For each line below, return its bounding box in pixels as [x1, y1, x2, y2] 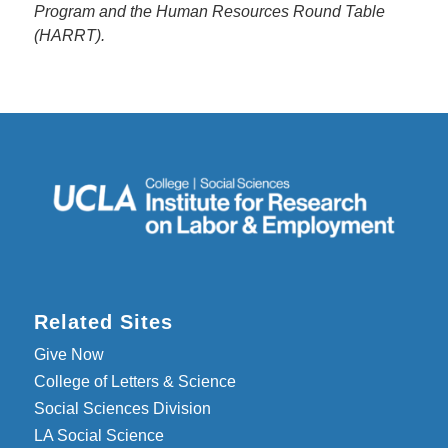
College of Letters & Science [33, 372, 236, 390]
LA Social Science [33, 426, 164, 444]
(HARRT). [33, 27, 105, 45]
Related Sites [33, 310, 173, 333]
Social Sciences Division [33, 399, 211, 417]
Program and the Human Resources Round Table [33, 3, 385, 21]
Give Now [33, 345, 104, 363]
